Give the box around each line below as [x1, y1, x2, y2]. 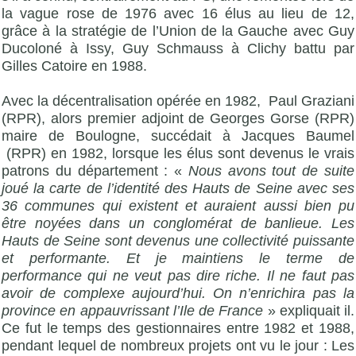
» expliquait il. [267, 303, 354, 319]
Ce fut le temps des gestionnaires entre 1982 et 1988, [2, 320, 354, 337]
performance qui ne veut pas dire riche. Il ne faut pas [2, 268, 354, 284]
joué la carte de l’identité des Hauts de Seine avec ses [2, 180, 354, 197]
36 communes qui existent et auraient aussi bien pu [2, 198, 354, 215]
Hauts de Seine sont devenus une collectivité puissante [2, 233, 354, 250]
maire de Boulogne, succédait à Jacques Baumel [2, 128, 354, 145]
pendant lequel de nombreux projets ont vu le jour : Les [2, 338, 354, 354]
